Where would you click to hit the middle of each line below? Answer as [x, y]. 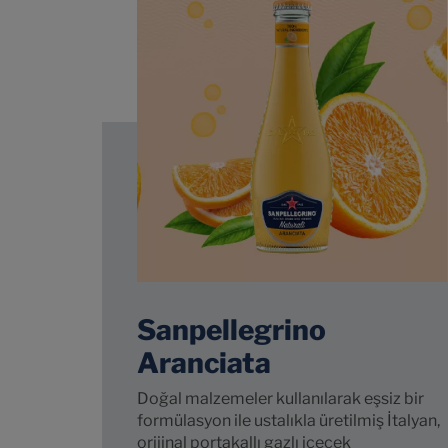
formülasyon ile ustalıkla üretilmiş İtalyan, [288, 420]
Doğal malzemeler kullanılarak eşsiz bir [280, 398]
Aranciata [204, 363]
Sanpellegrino [231, 330]
